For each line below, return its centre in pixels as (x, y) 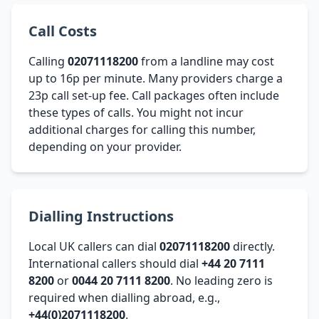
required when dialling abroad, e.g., (124, 297)
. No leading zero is (221, 280)
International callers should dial (115, 263)
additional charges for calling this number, (142, 129)
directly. (252, 246)
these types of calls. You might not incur (136, 112)
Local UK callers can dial (94, 246)
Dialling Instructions (101, 216)
